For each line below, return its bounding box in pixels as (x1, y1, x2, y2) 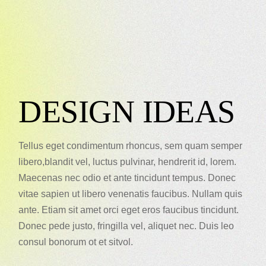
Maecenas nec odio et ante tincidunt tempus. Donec (18, 173, 236, 183)
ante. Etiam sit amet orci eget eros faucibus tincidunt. (18, 205, 239, 216)
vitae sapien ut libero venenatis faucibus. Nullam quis (18, 189, 243, 199)
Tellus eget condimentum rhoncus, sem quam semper (18, 141, 243, 151)
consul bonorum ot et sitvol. (18, 237, 134, 248)
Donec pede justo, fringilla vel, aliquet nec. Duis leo (18, 221, 235, 232)
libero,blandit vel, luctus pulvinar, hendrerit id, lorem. (18, 157, 237, 167)
